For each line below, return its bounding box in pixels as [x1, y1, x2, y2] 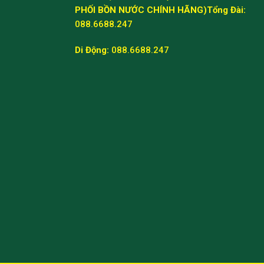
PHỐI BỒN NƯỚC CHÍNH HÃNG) [75, 5, 207, 16]
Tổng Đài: [207, 5, 246, 16]
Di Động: [75, 45, 109, 55]
